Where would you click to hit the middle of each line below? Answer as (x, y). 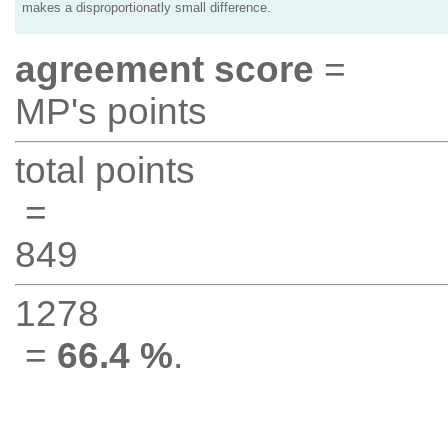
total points (104, 170)
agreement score (164, 69)
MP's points (110, 111)
